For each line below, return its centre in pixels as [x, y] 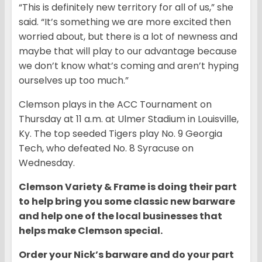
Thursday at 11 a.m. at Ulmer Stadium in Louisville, [129, 119]
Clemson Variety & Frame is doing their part [128, 187]
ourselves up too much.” [74, 81]
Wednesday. [47, 163]
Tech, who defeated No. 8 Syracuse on [106, 149]
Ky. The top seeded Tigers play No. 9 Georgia [120, 134]
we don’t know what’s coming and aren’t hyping [129, 66]
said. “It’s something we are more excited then [125, 22]
